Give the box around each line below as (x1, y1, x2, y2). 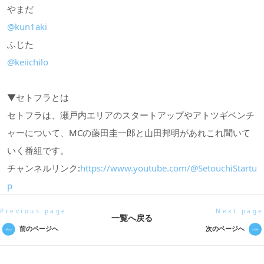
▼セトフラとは (7, 91, 69, 104)
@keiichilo (7, 56, 48, 68)
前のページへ (17, 224, 58, 233)
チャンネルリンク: (7, 162, 80, 174)
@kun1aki (7, 21, 47, 33)
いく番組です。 (7, 144, 69, 157)
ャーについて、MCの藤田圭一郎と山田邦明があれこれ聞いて (7, 127, 250, 139)
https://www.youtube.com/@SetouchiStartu (80, 162, 257, 174)
